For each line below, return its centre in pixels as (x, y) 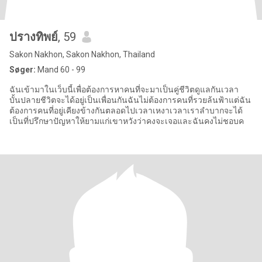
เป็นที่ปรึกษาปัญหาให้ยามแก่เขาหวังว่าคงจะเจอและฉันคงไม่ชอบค (127, 121)
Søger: (23, 70)
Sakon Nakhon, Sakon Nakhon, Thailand (82, 54)
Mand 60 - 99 (61, 70)
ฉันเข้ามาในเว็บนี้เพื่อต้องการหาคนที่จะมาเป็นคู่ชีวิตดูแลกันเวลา (124, 89)
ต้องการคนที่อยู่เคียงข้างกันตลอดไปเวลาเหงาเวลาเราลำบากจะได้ (126, 111)
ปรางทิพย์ (34, 37)
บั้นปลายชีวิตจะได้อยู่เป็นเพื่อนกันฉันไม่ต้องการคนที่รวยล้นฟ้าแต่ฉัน (130, 100)
